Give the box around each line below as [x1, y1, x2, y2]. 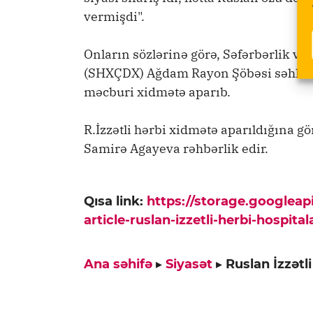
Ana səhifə [84, 256, 152, 272]
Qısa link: [84, 193, 147, 209]
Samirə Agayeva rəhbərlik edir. [84, 140, 268, 157]
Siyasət [166, 256, 212, 272]
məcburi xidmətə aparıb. [84, 84, 231, 101]
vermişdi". [84, 8, 145, 25]
